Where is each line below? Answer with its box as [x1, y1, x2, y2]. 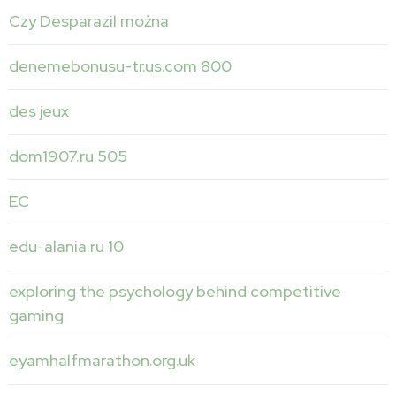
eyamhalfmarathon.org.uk [9, 349, 195, 370]
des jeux [9, 100, 69, 121]
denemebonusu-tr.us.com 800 [9, 55, 232, 76]
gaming [9, 304, 64, 325]
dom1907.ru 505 [9, 145, 127, 166]
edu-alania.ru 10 [9, 235, 124, 256]
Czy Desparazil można [9, 10, 169, 31]
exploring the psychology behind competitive [9, 280, 341, 301]
